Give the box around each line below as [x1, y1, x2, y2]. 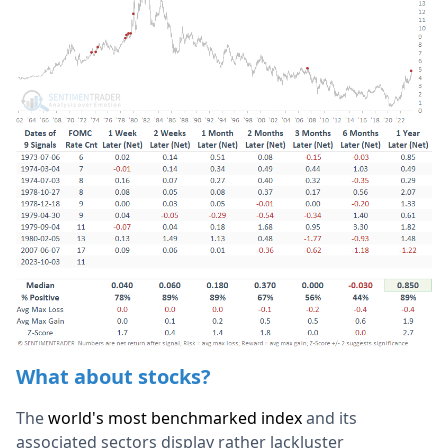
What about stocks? [16, 363, 211, 391]
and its [306, 407, 357, 430]
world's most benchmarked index [48, 407, 306, 430]
